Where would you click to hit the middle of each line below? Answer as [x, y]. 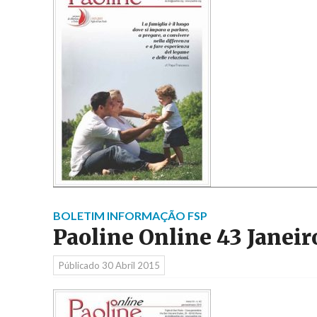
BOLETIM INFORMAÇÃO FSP [130, 216]
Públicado [80, 265]
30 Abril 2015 [131, 265]
